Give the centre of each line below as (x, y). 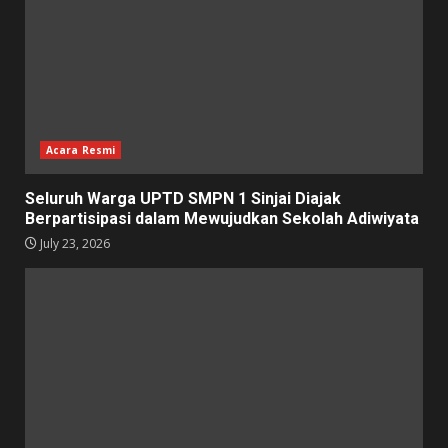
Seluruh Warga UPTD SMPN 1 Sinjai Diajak (183, 198)
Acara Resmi (81, 149)
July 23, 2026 (73, 243)
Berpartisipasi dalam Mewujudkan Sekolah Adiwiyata (222, 218)
